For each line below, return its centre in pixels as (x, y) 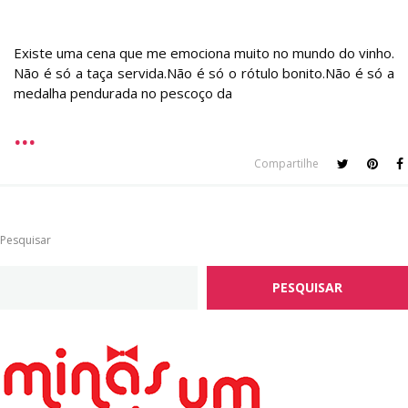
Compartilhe (286, 164)
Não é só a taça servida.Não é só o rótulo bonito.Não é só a (204, 73)
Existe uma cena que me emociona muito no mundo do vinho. (204, 53)
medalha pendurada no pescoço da (123, 93)
